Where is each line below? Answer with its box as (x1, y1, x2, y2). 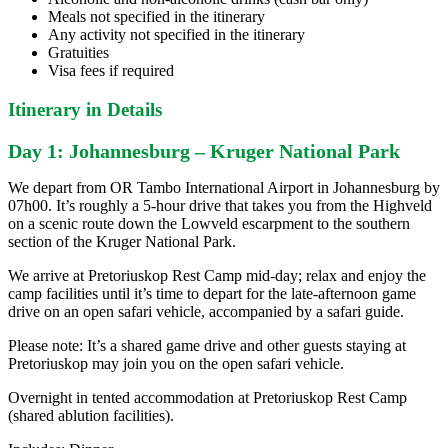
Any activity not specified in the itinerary (48, 25, 305, 43)
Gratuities (48, 43, 109, 61)
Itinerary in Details (8, 98, 162, 120)
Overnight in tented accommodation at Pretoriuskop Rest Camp (8, 389, 407, 407)
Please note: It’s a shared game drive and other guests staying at (8, 337, 406, 355)
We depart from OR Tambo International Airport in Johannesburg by (8, 179, 440, 197)
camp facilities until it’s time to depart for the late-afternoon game (8, 285, 416, 303)
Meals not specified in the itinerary (48, 7, 265, 25)
